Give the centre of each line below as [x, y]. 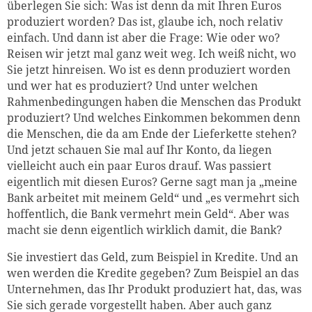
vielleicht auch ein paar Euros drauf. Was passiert [139, 166]
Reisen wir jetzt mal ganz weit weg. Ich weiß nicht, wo [151, 54]
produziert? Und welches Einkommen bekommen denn [154, 118]
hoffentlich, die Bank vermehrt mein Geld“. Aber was [148, 214]
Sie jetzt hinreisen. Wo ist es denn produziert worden [149, 70]
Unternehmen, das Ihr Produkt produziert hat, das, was [154, 289]
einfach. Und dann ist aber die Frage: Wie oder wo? [143, 38]
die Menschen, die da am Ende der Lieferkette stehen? [152, 134]
